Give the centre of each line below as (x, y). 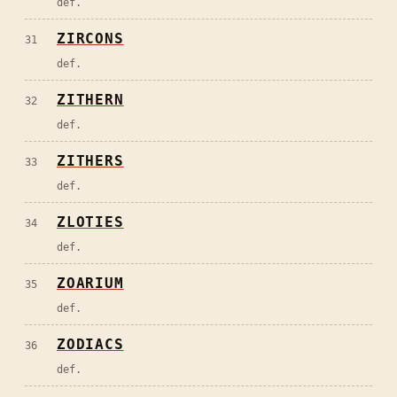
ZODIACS (90, 344)
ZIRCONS (90, 38)
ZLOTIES (90, 222)
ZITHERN (90, 99)
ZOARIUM (90, 283)
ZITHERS (90, 160)
